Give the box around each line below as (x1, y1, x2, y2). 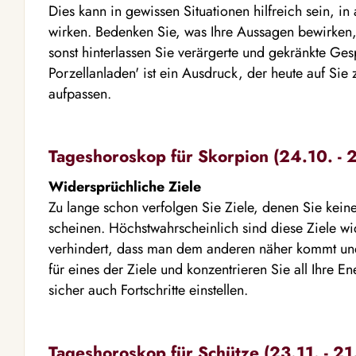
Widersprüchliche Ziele (48, 176, 201, 197)
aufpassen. (48, 83, 111, 104)
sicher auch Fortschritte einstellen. (48, 280, 248, 300)
